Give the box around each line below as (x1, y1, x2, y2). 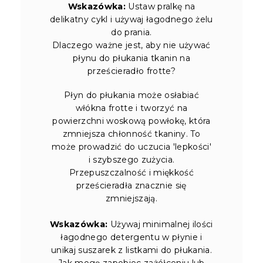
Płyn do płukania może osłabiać (64, 89, 199, 100)
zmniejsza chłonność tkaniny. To (62, 128, 201, 139)
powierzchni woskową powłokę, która (52, 115, 211, 126)
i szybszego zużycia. (88, 154, 175, 165)
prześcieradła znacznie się (76, 180, 187, 191)
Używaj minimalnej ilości (107, 218, 213, 230)
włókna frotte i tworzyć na (75, 102, 188, 113)
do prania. (111, 26, 152, 38)
